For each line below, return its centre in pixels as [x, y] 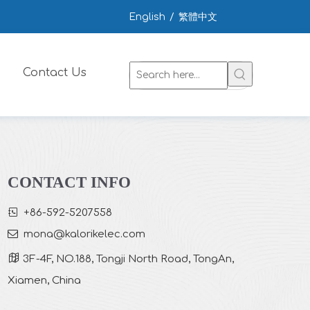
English [147, 17]
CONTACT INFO [69, 182]
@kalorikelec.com [99, 234]
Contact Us [55, 72]
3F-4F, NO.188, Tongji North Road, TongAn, [127, 259]
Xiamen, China [44, 280]
